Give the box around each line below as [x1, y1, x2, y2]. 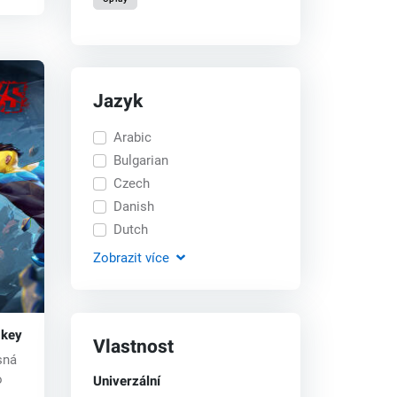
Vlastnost [93, 332, 175, 361]
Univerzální [93, 370, 161, 391]
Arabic [113, 128, 152, 145]
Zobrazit [93, 249, 143, 266]
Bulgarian [113, 152, 168, 168]
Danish [113, 198, 154, 214]
